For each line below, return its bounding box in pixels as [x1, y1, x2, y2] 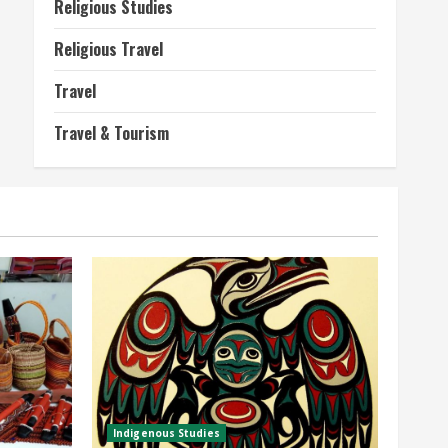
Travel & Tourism [54, 121, 169, 145]
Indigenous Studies [113, 426, 220, 440]
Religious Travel [54, 37, 163, 61]
